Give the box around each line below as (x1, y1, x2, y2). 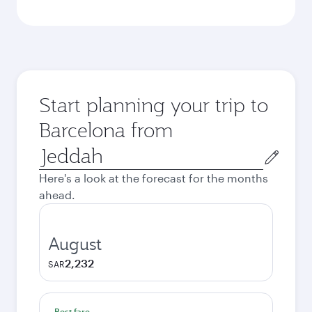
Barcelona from (39, 117, 173, 143)
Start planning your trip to (39, 92, 268, 118)
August (48, 233, 102, 255)
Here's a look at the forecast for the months (39, 171, 268, 185)
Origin (38, 143, 71, 157)
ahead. (39, 188, 75, 201)
